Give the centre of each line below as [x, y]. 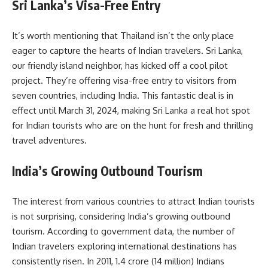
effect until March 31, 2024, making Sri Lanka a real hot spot [131, 110]
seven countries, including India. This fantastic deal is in [123, 95]
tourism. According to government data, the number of [123, 231]
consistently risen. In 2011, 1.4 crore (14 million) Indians [118, 261]
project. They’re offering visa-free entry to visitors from [124, 80]
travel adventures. [49, 140]
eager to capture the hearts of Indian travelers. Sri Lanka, [127, 50]
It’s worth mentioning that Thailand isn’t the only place [123, 35]
